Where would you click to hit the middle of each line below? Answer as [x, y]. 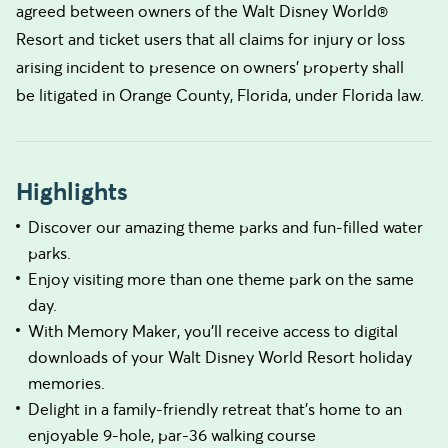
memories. [66, 383]
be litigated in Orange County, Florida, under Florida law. [220, 95]
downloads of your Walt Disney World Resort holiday [220, 357]
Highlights [72, 191]
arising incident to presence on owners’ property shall [210, 67]
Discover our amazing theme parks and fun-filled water [225, 227]
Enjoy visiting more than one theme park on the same [221, 279]
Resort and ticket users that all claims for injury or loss [210, 39]
